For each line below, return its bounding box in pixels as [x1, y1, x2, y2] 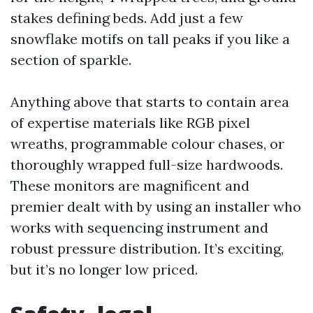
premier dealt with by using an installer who [10, 198, 301, 215]
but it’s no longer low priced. [10, 261, 198, 278]
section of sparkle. [10, 51, 131, 68]
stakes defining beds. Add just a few [10, 9, 243, 27]
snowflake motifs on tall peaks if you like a [10, 30, 290, 48]
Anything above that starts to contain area [10, 93, 289, 110]
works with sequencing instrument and [10, 219, 268, 236]
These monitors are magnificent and [10, 177, 249, 194]
